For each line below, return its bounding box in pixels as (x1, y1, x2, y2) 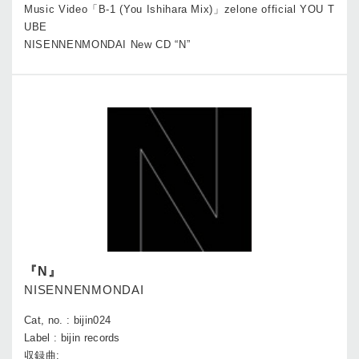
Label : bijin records (24, 331, 120, 344)
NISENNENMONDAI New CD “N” (24, 38, 205, 50)
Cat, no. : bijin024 (24, 313, 111, 326)
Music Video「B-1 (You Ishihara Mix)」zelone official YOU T (24, 2, 335, 15)
